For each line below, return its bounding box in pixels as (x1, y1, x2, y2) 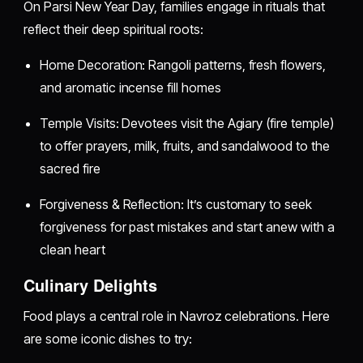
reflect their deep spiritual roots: (23, 20, 203, 37)
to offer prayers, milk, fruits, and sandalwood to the (40, 137, 330, 154)
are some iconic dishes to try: (23, 330, 192, 347)
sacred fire (40, 160, 100, 177)
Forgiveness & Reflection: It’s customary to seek (40, 195, 312, 212)
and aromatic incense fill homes (40, 79, 221, 96)
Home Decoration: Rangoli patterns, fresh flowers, (40, 56, 326, 73)
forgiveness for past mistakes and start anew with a (40, 218, 335, 235)
